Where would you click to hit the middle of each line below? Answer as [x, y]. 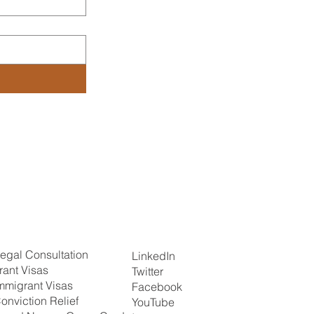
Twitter [147, 271]
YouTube [153, 302]
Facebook [157, 286]
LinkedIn [153, 255]
